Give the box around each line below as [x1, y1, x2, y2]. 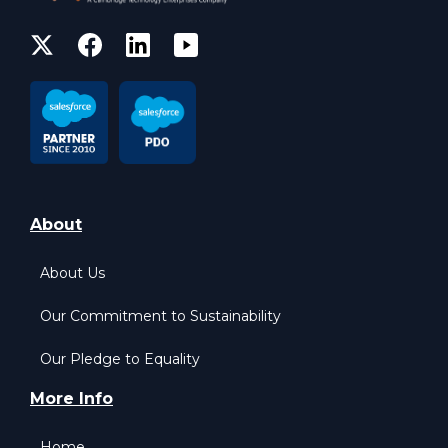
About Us [40, 264, 105, 283]
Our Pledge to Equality [40, 350, 200, 369]
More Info [30, 389, 113, 409]
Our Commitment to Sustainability [40, 307, 281, 326]
